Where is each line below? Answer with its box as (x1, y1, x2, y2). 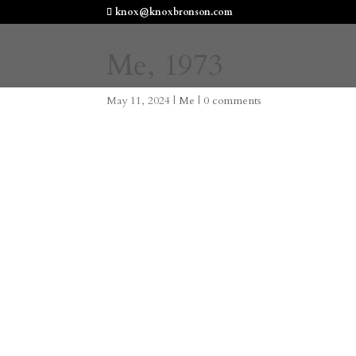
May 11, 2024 (106, 93, 171, 108)
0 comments (203, 93, 262, 108)
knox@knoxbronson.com (115, 6, 234, 18)
